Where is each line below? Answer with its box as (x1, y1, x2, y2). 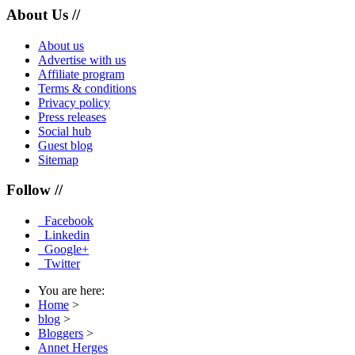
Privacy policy (38, 95, 110, 109)
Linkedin (44, 228, 90, 242)
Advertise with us (38, 52, 126, 67)
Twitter (44, 257, 80, 271)
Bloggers (38, 326, 83, 341)
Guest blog (38, 138, 93, 152)
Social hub (38, 124, 91, 138)
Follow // (6, 181, 63, 199)
